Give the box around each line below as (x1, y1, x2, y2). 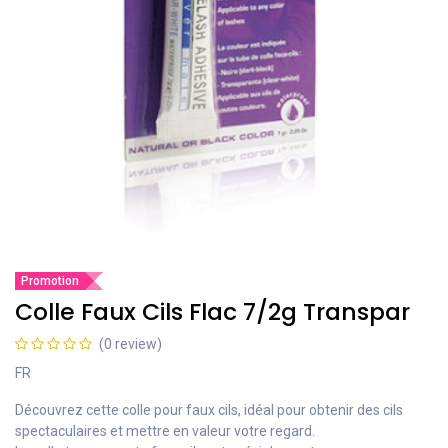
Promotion (21, 273, 79, 288)
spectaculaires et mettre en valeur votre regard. (15, 422, 315, 439)
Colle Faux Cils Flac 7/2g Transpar (15, 294, 410, 328)
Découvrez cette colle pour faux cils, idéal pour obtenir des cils (15, 401, 403, 418)
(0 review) (99, 335, 162, 352)
